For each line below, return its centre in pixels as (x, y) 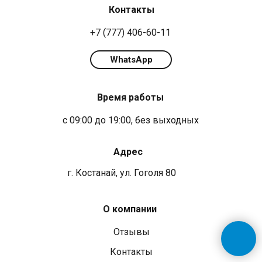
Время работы (130, 98)
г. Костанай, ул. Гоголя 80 (122, 173)
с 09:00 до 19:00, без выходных (131, 120)
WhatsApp (131, 59)
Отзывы (132, 232)
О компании (130, 209)
